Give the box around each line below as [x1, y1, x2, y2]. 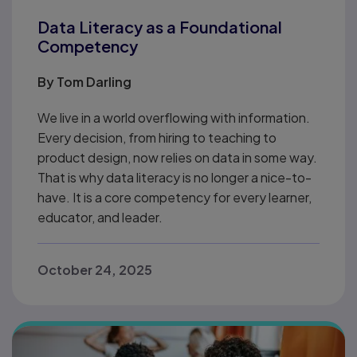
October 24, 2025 [37, 261, 152, 278]
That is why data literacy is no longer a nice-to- [37, 169, 312, 186]
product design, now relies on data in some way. [37, 149, 317, 166]
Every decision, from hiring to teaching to [37, 129, 277, 146]
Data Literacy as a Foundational [37, 17, 282, 37]
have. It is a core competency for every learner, [37, 189, 312, 206]
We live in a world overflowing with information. [37, 109, 310, 126]
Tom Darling [57, 73, 131, 90]
